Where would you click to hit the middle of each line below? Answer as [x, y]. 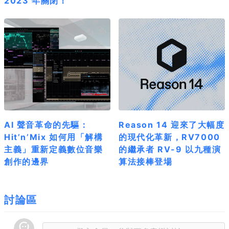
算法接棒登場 [146, 161]
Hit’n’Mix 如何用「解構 [54, 137]
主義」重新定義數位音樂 [54, 149]
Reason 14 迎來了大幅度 [172, 124]
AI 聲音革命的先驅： [47, 124]
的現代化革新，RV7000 [169, 137]
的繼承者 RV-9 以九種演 [170, 149]
